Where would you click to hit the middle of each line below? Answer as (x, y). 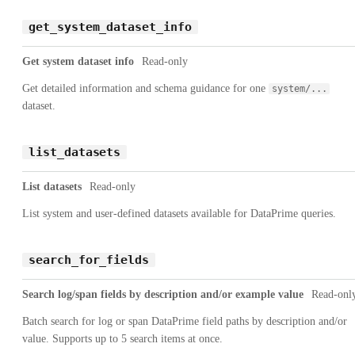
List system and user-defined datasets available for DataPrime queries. (179, 213)
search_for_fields (89, 260)
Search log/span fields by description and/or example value (163, 294)
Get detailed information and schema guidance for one (145, 88)
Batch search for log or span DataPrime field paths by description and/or (185, 321)
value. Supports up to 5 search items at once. (122, 338)
